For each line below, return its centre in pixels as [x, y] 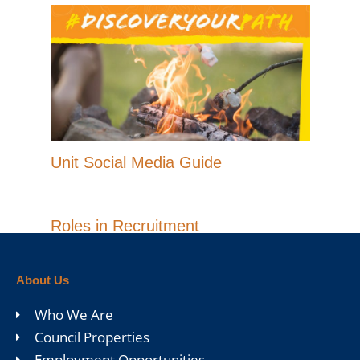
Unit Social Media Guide [136, 162]
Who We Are [74, 315]
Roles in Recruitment [125, 225]
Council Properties [92, 337]
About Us [43, 280]
